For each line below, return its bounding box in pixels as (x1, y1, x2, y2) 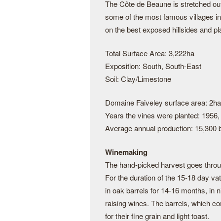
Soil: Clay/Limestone (105, 74, 171, 84)
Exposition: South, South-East (105, 61, 201, 71)
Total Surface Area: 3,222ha (105, 48, 194, 58)
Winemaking (105, 147, 147, 157)
